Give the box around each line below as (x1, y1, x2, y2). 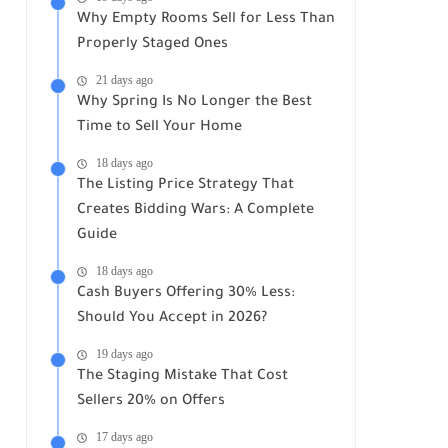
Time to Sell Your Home (77, 120, 242, 136)
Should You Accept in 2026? (77, 311, 267, 327)
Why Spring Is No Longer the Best (77, 95, 312, 111)
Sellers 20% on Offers (77, 394, 225, 410)
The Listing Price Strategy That (77, 178, 294, 194)
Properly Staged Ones (77, 37, 228, 53)
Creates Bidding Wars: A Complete (77, 203, 314, 219)
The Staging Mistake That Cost (77, 369, 288, 385)
